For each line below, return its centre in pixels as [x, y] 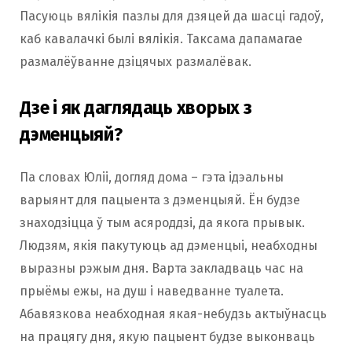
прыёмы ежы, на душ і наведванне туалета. [152, 291]
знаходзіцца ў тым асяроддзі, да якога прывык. [162, 223]
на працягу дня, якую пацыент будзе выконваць [167, 337]
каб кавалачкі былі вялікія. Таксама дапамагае [161, 38]
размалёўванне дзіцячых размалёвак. [136, 61]
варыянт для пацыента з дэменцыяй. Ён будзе [160, 200]
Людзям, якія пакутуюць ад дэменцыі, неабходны [169, 246]
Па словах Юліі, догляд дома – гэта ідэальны [152, 178]
